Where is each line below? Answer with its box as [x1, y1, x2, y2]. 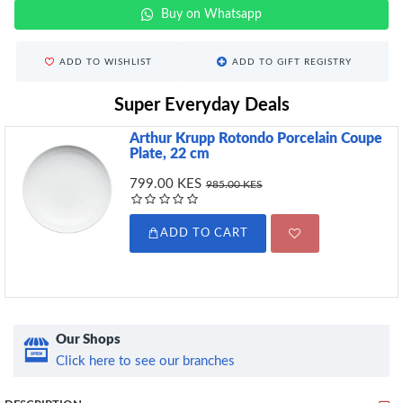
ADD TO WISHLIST [58, 57, 152, 67]
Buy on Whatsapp [161, 8, 262, 21]
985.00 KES [205, 179, 263, 190]
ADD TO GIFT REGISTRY [232, 57, 353, 67]
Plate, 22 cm [129, 147, 210, 161]
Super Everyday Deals [113, 96, 290, 114]
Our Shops [56, 333, 121, 346]
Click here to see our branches [56, 354, 235, 368]
